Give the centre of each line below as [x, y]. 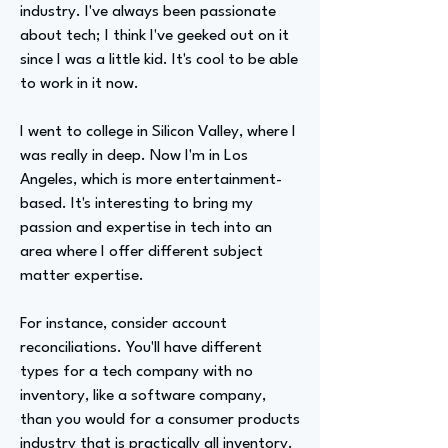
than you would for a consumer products [160, 420]
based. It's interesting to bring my [136, 204]
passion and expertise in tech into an [146, 228]
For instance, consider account [123, 324]
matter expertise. [82, 276]
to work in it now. [79, 84]
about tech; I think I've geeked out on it [154, 36]
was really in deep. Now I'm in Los [134, 156]
